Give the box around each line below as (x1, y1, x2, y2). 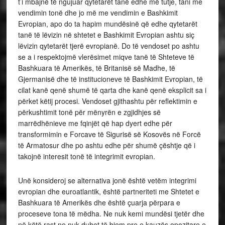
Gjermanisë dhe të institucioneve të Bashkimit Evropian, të (18, 74, 203, 84)
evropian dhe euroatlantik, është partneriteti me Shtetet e (18, 186, 199, 196)
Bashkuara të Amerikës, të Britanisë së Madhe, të (18, 63, 175, 73)
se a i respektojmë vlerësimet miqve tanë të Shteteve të (18, 52, 194, 62)
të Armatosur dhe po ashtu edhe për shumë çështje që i (18, 140, 195, 150)
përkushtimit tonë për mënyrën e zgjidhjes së (18, 107, 161, 117)
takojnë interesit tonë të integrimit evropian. (18, 151, 155, 161)
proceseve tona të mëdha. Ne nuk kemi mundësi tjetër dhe (18, 208, 204, 218)
